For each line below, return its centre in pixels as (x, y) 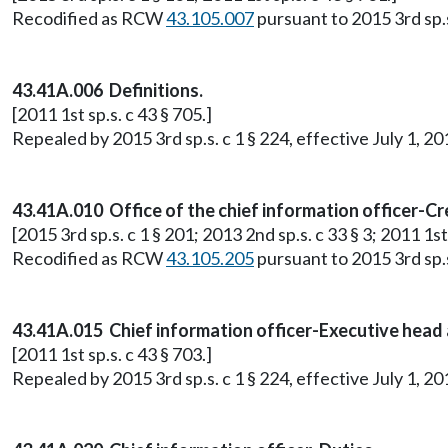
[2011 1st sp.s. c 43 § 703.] (112, 354)
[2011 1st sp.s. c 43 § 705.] (112, 114)
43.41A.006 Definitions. (107, 90)
